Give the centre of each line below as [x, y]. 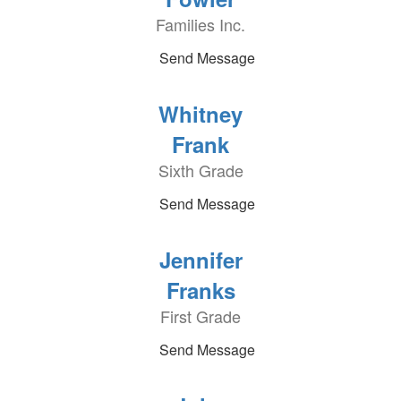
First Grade [200, 316]
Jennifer [200, 260]
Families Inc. [200, 24]
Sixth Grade [200, 170]
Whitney [200, 114]
